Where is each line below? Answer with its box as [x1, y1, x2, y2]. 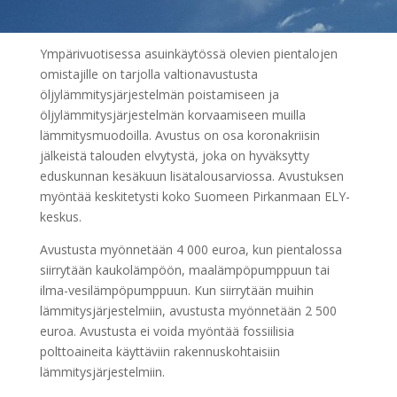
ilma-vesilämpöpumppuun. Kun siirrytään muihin [39, 282, 314, 299]
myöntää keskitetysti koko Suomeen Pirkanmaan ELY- [39, 188, 350, 205]
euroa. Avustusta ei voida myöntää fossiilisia [39, 323, 294, 339]
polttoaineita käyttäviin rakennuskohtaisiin [39, 343, 280, 360]
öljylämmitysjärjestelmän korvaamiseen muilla [39, 106, 306, 123]
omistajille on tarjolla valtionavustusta [39, 66, 258, 82]
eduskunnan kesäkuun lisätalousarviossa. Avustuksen [39, 167, 344, 184]
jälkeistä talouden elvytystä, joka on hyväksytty [39, 147, 309, 164]
